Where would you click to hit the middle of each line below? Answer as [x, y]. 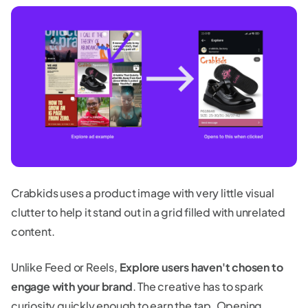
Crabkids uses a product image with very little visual [143, 192]
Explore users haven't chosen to [201, 267]
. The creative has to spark [198, 286]
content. [34, 231]
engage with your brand [72, 286]
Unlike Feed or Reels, [65, 267]
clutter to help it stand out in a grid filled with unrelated [148, 212]
